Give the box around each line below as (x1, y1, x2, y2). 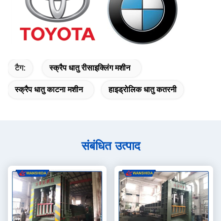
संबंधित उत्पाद (81, 139, 140, 153)
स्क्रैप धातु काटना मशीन (15, 85, 83, 94)
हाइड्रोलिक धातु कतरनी (109, 85, 177, 94)
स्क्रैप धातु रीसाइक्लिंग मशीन (49, 64, 130, 73)
